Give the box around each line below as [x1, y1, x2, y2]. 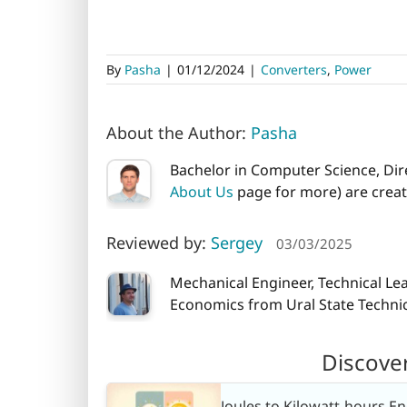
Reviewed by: [106, 231, 211, 253]
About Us [170, 182, 233, 203]
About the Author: [106, 122, 251, 144]
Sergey [211, 231, 263, 253]
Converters [261, 61, 327, 79]
